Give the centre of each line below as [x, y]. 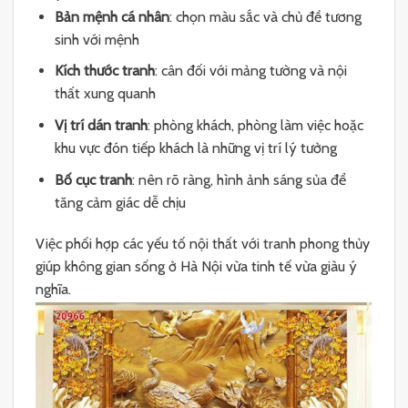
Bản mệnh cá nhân [112, 16]
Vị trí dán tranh [101, 125]
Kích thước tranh [104, 71]
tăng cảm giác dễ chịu [120, 202]
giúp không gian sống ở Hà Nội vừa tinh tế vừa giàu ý [196, 267]
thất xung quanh [105, 94]
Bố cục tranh [93, 179]
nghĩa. [53, 290]
